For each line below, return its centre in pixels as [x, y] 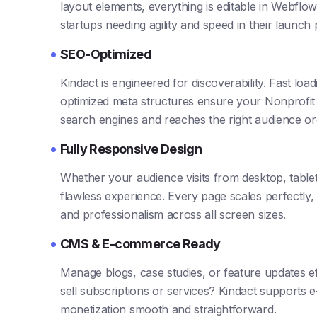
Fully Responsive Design [131, 149]
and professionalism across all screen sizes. [173, 214]
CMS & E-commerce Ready [140, 243]
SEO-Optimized [106, 54]
